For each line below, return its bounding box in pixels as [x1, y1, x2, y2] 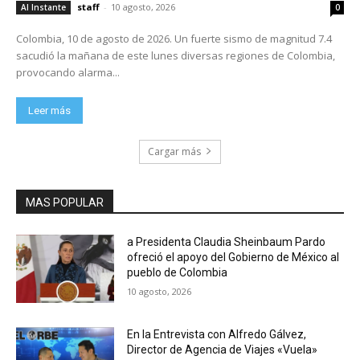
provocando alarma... [16, 64, 120, 80]
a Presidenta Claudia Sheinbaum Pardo [127, 235, 326, 248]
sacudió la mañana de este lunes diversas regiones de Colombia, [16, 47, 335, 63]
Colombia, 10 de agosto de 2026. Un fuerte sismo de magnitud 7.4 [16, 31, 174, 46]
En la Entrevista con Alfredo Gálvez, [127, 328, 307, 342]
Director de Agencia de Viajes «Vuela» [127, 343, 318, 357]
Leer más [28, 104, 71, 117]
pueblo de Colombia [127, 265, 228, 279]
